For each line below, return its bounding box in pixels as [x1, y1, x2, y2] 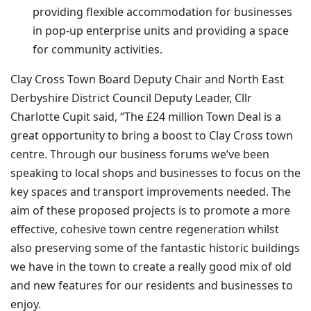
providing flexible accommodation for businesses [33, 4, 292, 20]
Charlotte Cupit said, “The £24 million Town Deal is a [10, 109, 281, 125]
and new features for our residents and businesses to [10, 278, 293, 294]
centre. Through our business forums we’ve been [10, 146, 269, 162]
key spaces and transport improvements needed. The [10, 184, 291, 200]
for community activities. [33, 42, 162, 58]
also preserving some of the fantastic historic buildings [10, 240, 300, 256]
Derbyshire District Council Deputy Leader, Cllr [10, 90, 252, 106]
